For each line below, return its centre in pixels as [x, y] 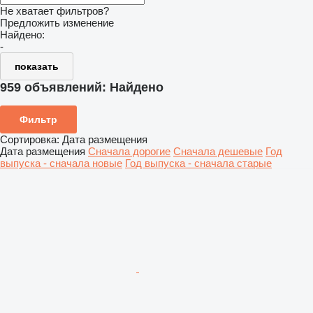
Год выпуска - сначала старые [198, 163]
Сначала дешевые [218, 151]
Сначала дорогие [129, 151]
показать [37, 66]
